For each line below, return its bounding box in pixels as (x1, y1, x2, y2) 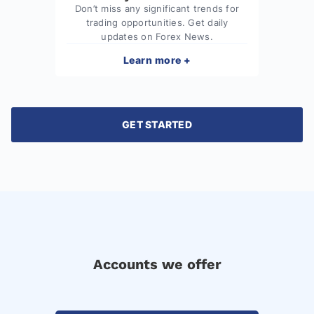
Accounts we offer (93, 255, 221, 273)
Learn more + (123, 53, 191, 66)
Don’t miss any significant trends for (74, 2, 240, 14)
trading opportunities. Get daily (86, 16, 228, 28)
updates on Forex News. (101, 30, 213, 42)
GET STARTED (122, 118, 192, 130)
